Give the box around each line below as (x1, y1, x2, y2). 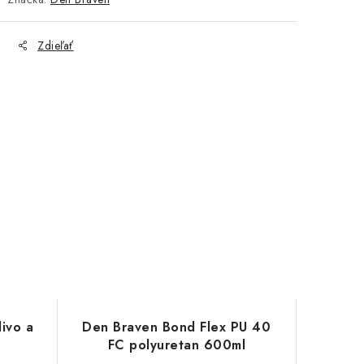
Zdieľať (37, 37, 74, 54)
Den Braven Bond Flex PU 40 (82, 318, 271, 336)
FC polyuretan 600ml (107, 336, 245, 354)
